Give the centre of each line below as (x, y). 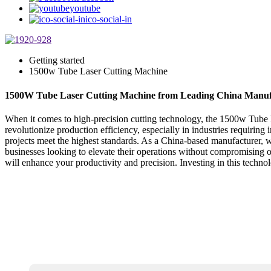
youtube (85, 8)
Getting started (57, 60)
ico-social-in (109, 19)
